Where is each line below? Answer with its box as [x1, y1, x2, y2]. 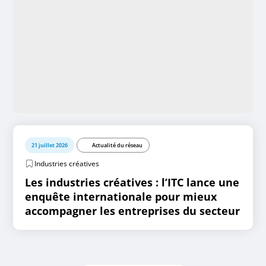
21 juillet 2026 [31, 141, 68, 150]
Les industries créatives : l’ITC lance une [25, 175, 240, 190]
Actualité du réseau [92, 141, 143, 150]
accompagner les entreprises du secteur [25, 204, 240, 218]
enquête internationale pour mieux [25, 189, 217, 204]
